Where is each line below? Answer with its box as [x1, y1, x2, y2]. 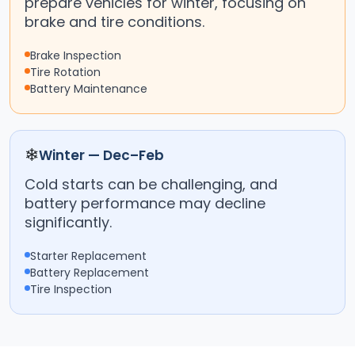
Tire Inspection [30, 281, 112, 298]
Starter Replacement [30, 248, 147, 265]
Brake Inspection [30, 48, 121, 64]
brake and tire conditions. [25, 12, 204, 32]
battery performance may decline [25, 193, 265, 214]
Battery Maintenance [30, 81, 147, 97]
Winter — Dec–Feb [39, 146, 164, 166]
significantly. [25, 212, 112, 233]
